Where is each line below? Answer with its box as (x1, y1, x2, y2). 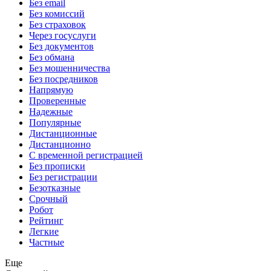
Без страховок (29, 19, 86, 30)
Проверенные (29, 96, 86, 106)
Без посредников (29, 74, 98, 85)
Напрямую (29, 85, 73, 96)
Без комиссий (29, 8, 85, 19)
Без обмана (29, 52, 74, 63)
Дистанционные (29, 128, 97, 139)
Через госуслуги (29, 30, 96, 41)
